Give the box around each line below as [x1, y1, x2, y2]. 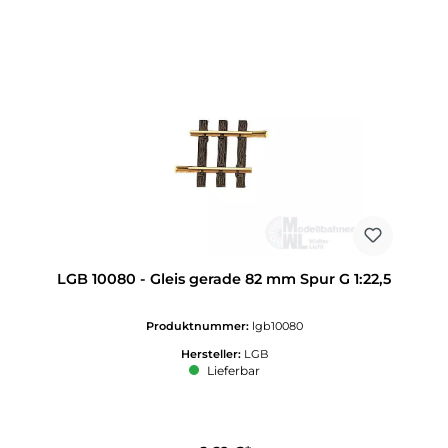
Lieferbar [203, 363, 260, 379]
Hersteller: [180, 346, 244, 361]
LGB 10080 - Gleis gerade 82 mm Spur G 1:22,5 [57, 270, 391, 289]
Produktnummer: [145, 318, 252, 333]
